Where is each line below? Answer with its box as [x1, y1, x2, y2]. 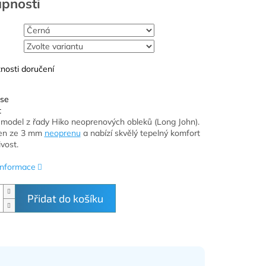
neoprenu [44, 128, 81, 139]
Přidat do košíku [27, 192, 103, 205]
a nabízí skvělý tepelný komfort [80, 128, 200, 139]
